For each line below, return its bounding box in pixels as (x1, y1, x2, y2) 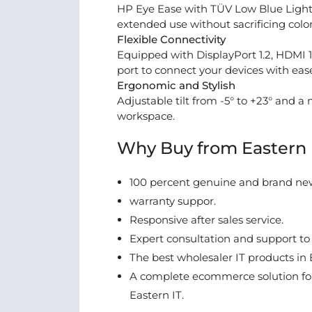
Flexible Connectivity (117, 33, 226, 46)
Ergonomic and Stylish (117, 79, 235, 92)
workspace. (117, 109, 175, 123)
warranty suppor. (130, 194, 216, 208)
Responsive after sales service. (130, 213, 283, 226)
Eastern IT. (130, 288, 184, 302)
